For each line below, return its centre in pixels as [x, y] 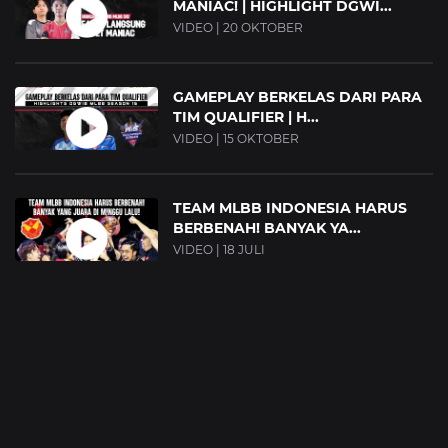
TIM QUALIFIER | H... [246, 117]
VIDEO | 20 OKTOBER [238, 28]
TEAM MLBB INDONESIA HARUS [290, 208]
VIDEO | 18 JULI [219, 250]
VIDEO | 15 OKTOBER [236, 139]
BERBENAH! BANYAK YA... [267, 228]
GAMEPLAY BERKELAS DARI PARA [298, 97]
